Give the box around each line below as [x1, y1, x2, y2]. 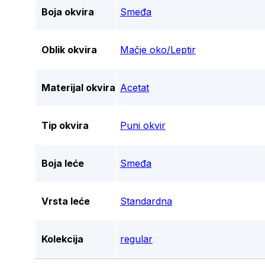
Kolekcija [41, 233, 83, 245]
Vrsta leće [41, 195, 90, 208]
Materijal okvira [41, 82, 115, 94]
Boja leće [41, 157, 84, 170]
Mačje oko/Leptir [120, 44, 196, 56]
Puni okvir [120, 119, 166, 132]
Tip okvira [41, 119, 89, 132]
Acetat [120, 82, 149, 94]
